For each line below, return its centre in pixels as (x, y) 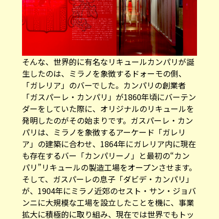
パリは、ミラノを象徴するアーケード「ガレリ (104, 132)
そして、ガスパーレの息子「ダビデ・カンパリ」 (108, 179)
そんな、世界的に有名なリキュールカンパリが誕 (108, 62)
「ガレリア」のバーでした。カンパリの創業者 (104, 85)
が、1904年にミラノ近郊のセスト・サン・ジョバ (109, 191)
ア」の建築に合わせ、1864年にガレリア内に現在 (109, 144)
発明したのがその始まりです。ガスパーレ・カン (107, 120)
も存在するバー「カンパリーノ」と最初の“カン (106, 156)
